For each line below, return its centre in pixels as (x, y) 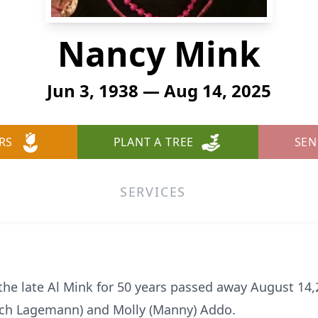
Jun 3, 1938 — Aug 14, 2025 (159, 91)
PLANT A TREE (154, 142)
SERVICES (153, 192)
